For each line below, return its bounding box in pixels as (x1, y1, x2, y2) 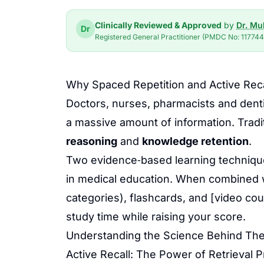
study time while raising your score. (66, 210, 246, 223)
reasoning (66, 135, 117, 147)
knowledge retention (142, 135, 249, 147)
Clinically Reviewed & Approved (95, 20, 222, 30)
